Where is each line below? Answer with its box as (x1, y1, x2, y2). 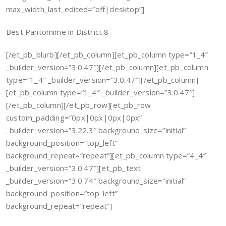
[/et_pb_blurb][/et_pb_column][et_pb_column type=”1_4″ (6, 49, 208, 60)
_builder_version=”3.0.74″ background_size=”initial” (6, 176, 186, 186)
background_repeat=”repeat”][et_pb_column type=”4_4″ (6, 150, 206, 160)
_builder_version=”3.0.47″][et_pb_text (6, 163, 141, 173)
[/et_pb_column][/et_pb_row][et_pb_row (6, 100, 151, 110)
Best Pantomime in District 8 (6, 27, 109, 37)
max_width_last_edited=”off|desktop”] (6, 4, 145, 14)
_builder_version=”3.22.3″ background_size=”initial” (6, 125, 186, 135)
